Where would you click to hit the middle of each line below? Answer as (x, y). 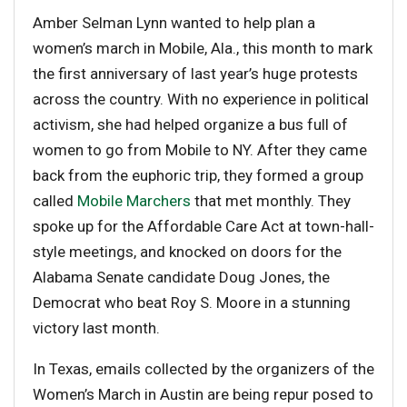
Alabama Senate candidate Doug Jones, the (181, 277)
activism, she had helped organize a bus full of (190, 124)
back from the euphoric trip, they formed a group (198, 175)
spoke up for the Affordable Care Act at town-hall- (203, 226)
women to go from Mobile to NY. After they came (200, 149)
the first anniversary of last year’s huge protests (195, 73)
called (55, 200)
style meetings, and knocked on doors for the (187, 251)
